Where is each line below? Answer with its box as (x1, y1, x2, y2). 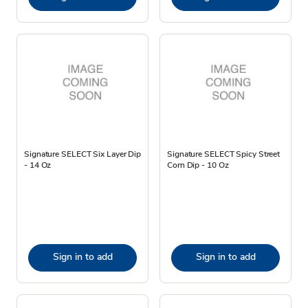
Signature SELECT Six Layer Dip (24, 148, 141, 159)
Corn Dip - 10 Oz (167, 159, 229, 170)
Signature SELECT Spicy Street (167, 148, 280, 159)
